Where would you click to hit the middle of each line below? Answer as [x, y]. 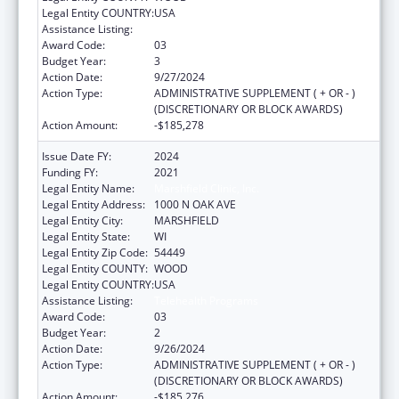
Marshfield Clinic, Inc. [207, 188]
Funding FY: [70, 172]
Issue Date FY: [77, 156]
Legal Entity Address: [94, 204]
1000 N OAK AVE [195, 204]
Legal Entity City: [82, 220]
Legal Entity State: [86, 236]
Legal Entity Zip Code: [95, 252]
